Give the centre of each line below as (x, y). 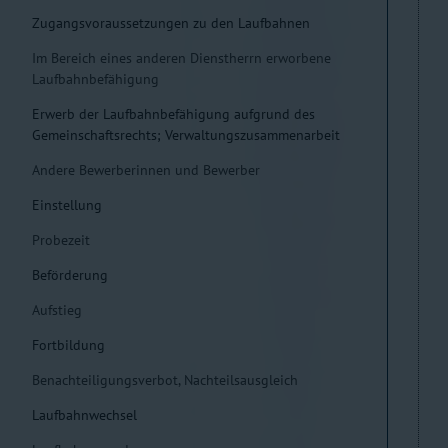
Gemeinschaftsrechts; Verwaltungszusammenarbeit (186, 135)
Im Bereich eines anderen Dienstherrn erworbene (181, 58)
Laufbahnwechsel (84, 415)
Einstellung (67, 205)
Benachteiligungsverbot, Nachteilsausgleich (165, 380)
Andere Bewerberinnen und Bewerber (146, 170)
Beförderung (70, 275)
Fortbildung (68, 345)
